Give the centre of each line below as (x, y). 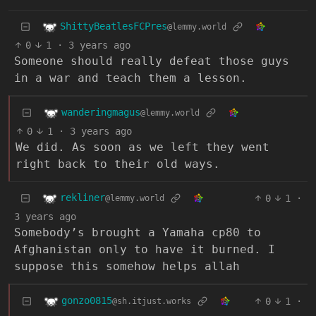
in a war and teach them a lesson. (130, 78)
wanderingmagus (101, 113)
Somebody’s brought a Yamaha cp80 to (138, 232)
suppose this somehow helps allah (127, 266)
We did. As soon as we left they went (142, 147)
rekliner (83, 198)
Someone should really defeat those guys (152, 61)
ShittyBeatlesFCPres (114, 26)
